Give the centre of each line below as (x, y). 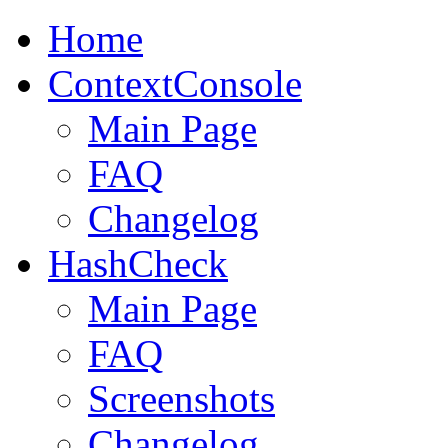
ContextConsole (175, 83)
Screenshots (181, 398)
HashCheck (138, 263)
